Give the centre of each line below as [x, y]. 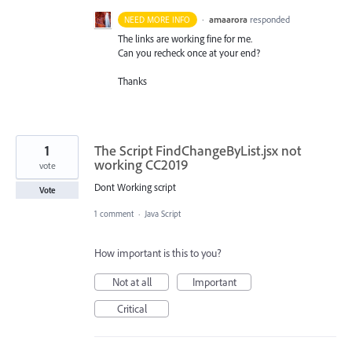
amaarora [228, 19]
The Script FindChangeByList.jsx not [198, 150]
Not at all [132, 282]
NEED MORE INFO [158, 19]
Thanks [132, 81]
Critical [132, 309]
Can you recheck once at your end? [189, 52]
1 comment [114, 214]
